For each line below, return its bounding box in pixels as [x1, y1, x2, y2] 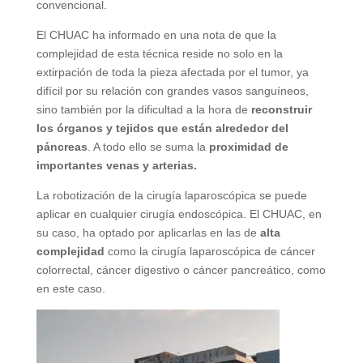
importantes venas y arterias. [36, 158, 197, 172]
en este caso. [36, 281, 105, 295]
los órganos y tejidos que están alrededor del [36, 121, 288, 135]
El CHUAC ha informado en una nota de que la [36, 28, 276, 41]
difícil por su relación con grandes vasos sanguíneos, [36, 83, 309, 97]
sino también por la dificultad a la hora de [36, 102, 251, 116]
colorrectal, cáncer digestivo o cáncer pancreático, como [36, 263, 326, 276]
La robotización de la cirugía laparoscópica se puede [36, 188, 307, 202]
